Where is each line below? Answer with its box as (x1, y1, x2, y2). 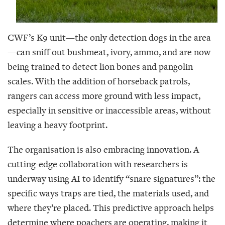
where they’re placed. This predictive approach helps (8, 202, 214, 214)
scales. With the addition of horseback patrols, (8, 75, 190, 87)
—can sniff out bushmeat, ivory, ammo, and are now (8, 46, 210, 58)
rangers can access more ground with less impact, (8, 89, 200, 101)
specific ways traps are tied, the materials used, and (8, 187, 209, 199)
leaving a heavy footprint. (8, 119, 107, 131)
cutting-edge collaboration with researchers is (8, 158, 188, 170)
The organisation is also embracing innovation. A (8, 144, 199, 156)
